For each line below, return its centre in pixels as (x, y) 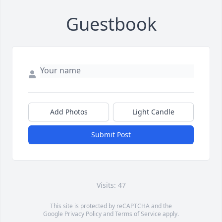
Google (54, 214)
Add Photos (69, 112)
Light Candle (153, 112)
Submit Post (111, 135)
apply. (170, 214)
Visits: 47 (111, 185)
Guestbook (111, 24)
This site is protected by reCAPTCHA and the (111, 206)
